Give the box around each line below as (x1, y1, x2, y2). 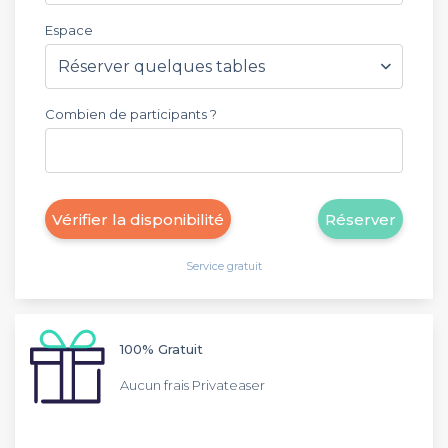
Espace (45, 22, 93, 38)
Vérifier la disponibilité (52, 209, 224, 229)
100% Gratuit (120, 340, 203, 357)
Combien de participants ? (45, 106, 217, 122)
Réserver (325, 209, 396, 229)
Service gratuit (186, 259, 262, 273)
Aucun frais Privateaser (120, 376, 265, 393)
